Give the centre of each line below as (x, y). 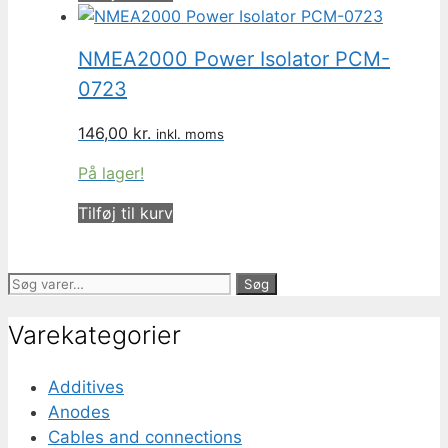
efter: (28, 307)
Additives (86, 386)
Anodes (79, 411)
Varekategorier (94, 334)
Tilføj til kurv (125, 213)
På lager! (111, 173)
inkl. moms (190, 134)
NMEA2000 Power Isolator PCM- (234, 59)
